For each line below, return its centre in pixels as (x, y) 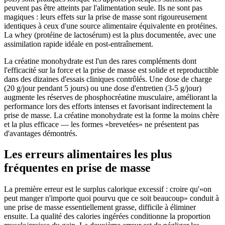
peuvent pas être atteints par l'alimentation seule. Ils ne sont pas (103, 8)
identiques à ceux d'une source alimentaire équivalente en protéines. (111, 26)
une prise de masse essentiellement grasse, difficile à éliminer (100, 207)
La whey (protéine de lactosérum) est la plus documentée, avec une (110, 35)
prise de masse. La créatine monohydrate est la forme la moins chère (111, 115)
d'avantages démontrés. (41, 133)
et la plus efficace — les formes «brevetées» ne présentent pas (101, 124)
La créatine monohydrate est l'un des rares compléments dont (100, 61)
